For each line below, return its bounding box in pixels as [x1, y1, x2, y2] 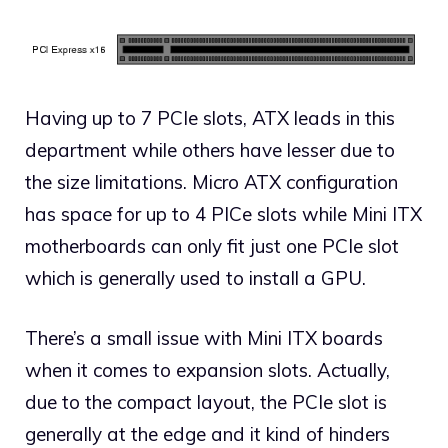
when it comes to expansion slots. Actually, [25, 358, 390, 383]
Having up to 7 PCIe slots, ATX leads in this [25, 105, 395, 130]
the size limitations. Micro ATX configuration [25, 169, 398, 194]
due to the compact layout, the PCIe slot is [25, 390, 387, 415]
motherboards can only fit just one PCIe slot [25, 233, 399, 258]
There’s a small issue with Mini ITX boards [25, 326, 383, 351]
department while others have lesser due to [25, 137, 395, 162]
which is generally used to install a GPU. [25, 265, 366, 290]
